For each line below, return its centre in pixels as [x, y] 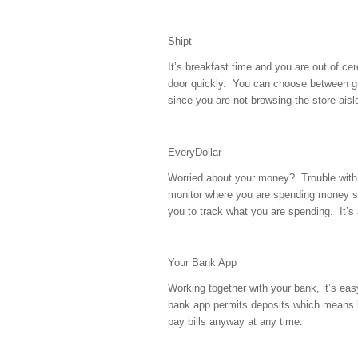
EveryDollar [195, 152]
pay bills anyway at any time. [235, 321]
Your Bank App [202, 262]
